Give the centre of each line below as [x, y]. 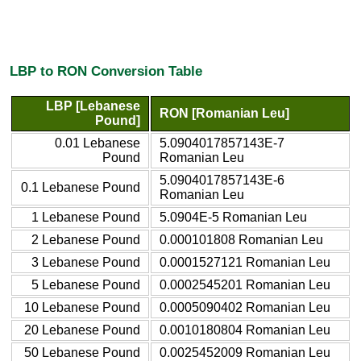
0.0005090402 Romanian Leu [245, 307]
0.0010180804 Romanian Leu [245, 330]
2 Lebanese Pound [86, 239]
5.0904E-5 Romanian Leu [233, 217]
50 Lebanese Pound [82, 352]
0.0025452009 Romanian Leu [245, 352]
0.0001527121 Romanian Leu [245, 262]
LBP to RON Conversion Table [106, 71]
